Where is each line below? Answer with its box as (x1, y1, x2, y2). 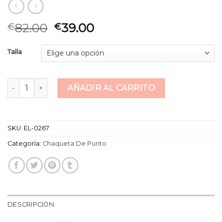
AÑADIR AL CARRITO (67, 83, 156, 93)
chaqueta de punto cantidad (7, 78, 108, 88)
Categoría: (7, 139, 43, 147)
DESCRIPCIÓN (7, 201, 54, 209)
